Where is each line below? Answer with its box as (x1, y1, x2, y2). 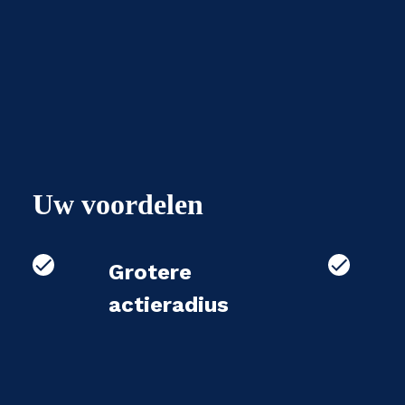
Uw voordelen (33, 188, 203, 221)
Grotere (108, 259, 192, 285)
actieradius (108, 292, 229, 317)
